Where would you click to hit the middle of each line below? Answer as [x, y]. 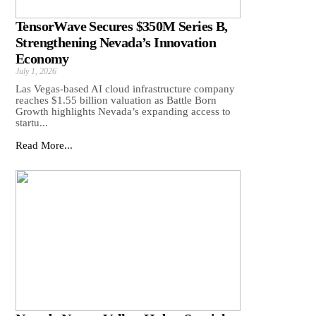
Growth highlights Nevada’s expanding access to [123, 112]
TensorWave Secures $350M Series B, [122, 26]
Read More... [44, 146]
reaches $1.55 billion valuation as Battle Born [116, 101]
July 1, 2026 [36, 72]
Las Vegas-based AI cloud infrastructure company [125, 89]
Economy [42, 59]
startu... [32, 123]
